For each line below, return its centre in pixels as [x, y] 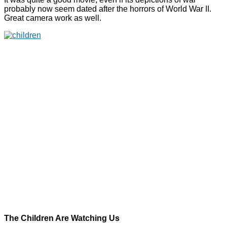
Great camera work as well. [53, 18]
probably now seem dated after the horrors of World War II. [109, 9]
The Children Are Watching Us [62, 218]
